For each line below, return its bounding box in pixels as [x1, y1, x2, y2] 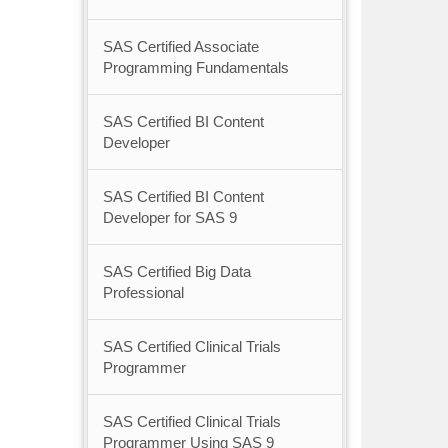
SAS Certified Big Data [102, 263, 251, 281]
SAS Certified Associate [102, 38, 259, 56]
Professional [102, 284, 184, 302]
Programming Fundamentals [102, 59, 289, 77]
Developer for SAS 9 [102, 209, 237, 227]
